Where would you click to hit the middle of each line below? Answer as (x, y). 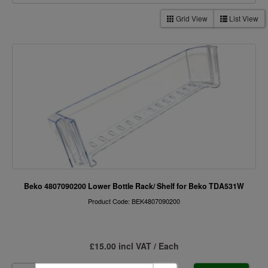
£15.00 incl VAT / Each (134, 246)
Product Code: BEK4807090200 (134, 201)
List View (243, 18)
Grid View (191, 18)
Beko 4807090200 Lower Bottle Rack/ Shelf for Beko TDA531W (134, 186)
